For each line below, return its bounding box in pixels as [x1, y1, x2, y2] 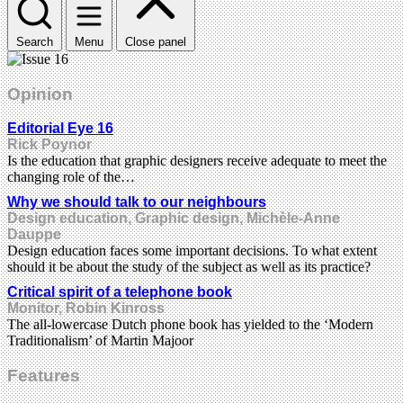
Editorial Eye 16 [7, 121, 113, 137]
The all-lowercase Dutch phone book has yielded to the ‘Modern [7, 317, 373, 333]
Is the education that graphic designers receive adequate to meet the [7, 153, 387, 169]
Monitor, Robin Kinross [7, 300, 165, 317]
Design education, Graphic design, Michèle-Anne [7, 210, 340, 227]
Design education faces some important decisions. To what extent [7, 243, 377, 259]
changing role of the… [7, 169, 135, 185]
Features [7, 366, 80, 386]
